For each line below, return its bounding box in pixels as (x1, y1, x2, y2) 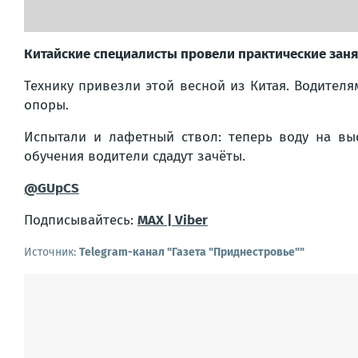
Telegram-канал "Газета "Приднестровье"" (79, 245, 304, 259)
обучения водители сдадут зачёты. (24, 147, 245, 165)
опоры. (24, 96, 69, 113)
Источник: (24, 245, 79, 259)
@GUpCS (24, 179, 79, 197)
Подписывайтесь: (24, 211, 137, 229)
